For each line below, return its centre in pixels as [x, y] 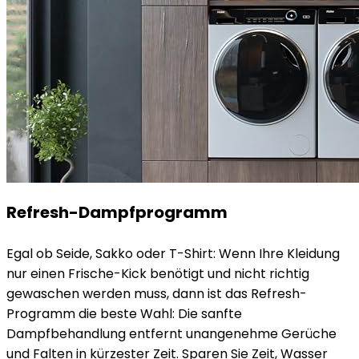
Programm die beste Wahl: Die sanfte [124, 314]
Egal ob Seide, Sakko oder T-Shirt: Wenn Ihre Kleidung [173, 254]
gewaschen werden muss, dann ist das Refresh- [157, 294]
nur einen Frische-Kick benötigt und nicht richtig [158, 274]
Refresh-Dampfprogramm [117, 212]
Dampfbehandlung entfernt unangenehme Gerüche [171, 334]
